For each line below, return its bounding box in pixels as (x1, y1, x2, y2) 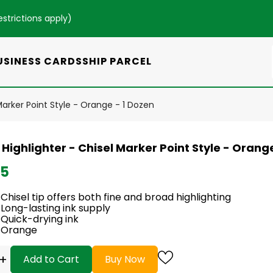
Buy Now (105, 252, 145, 266)
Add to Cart (23, 252, 79, 266)
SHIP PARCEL (82, 54, 152, 68)
